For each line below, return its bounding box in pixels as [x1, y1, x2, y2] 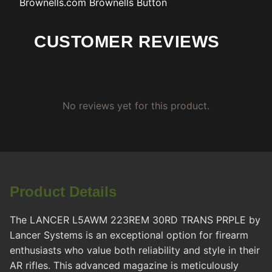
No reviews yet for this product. [63, 100, 209, 112]
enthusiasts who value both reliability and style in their [10, 244, 260, 257]
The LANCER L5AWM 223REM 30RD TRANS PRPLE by [10, 214, 260, 226]
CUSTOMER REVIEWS [34, 32, 220, 52]
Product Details [10, 183, 117, 200]
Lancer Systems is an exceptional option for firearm [10, 229, 248, 242]
